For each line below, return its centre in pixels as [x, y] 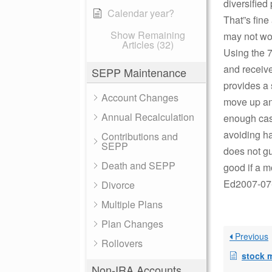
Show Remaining [148, 35]
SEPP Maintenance [139, 72]
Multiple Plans [132, 204]
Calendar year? [141, 13]
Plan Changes [132, 224]
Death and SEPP [138, 165]
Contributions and [140, 136]
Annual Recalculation [148, 117]
